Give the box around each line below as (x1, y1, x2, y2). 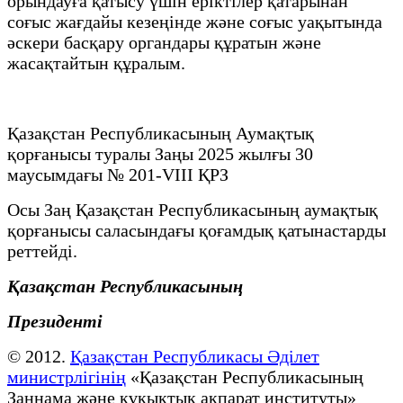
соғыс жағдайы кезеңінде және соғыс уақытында (7, 11, 382, 31)
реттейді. (7, 240, 82, 261)
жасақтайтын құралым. (7, 52, 190, 73)
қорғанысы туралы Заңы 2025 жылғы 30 (7, 143, 313, 164)
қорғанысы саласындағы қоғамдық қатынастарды (7, 219, 386, 240)
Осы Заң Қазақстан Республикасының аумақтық (7, 199, 378, 219)
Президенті (7, 310, 107, 331)
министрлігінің (7, 366, 126, 387)
